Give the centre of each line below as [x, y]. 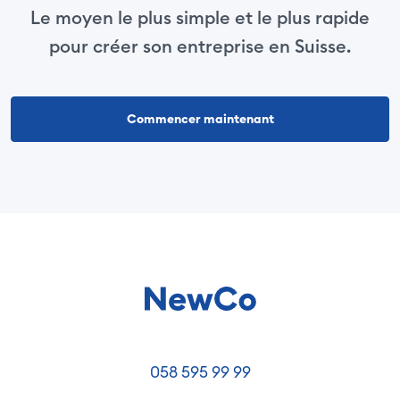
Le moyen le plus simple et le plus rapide [200, 17]
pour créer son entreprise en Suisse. [200, 46]
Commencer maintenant [200, 119]
